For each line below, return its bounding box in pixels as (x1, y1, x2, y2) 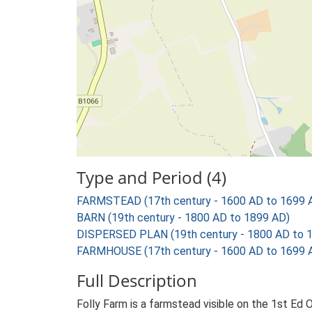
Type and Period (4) (77, 166, 226, 189)
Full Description (77, 269, 197, 292)
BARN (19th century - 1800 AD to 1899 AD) (77, 211, 290, 224)
